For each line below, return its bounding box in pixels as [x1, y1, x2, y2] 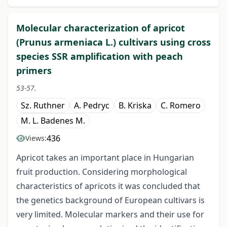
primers [16, 64, 52, 77]
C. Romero [161, 100, 201, 111]
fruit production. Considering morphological [16, 166, 187, 178]
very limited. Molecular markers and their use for [16, 209, 204, 220]
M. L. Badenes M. [21, 115, 85, 127]
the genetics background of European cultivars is [16, 195, 205, 206]
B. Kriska [119, 100, 152, 111]
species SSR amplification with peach [16, 50, 183, 63]
